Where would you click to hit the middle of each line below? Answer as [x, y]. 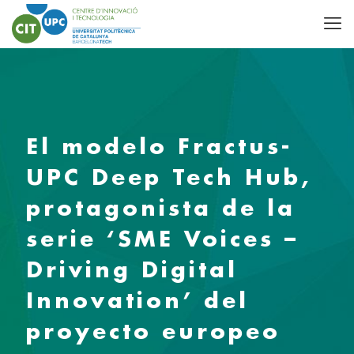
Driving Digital [132, 269]
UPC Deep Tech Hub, [169, 177]
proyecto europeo [153, 331]
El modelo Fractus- [159, 146]
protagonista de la [161, 207]
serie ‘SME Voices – [162, 238]
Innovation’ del [137, 300]
